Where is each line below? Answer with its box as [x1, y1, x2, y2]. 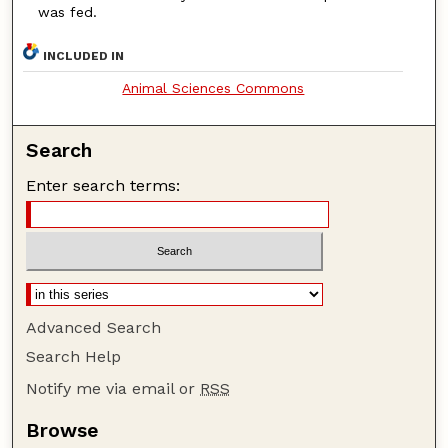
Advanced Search [26, 317, 162, 337]
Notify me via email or [26, 378, 201, 398]
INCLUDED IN [43, 49, 125, 64]
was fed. [37, 3, 97, 20]
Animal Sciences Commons [122, 80, 305, 97]
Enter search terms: [26, 176, 181, 196]
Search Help [26, 346, 122, 366]
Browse [26, 418, 100, 442]
